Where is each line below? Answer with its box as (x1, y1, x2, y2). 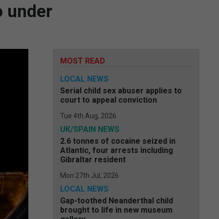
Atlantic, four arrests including (60, 146, 173, 155)
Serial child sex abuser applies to (60, 86, 182, 95)
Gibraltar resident (60, 155, 126, 164)
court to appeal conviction (60, 95, 157, 105)
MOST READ (60, 56, 105, 66)
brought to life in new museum (60, 205, 173, 215)
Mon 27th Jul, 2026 (60, 172, 119, 179)
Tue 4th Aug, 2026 (60, 112, 116, 120)
